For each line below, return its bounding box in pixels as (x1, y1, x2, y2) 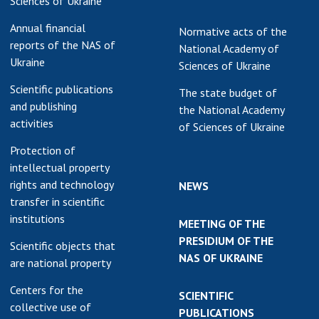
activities (10, 116, 53, 130)
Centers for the (10, 283, 83, 297)
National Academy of (179, 41, 279, 56)
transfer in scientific (10, 194, 105, 209)
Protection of (10, 143, 75, 157)
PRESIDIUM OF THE (179, 234, 273, 248)
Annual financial (10, 21, 85, 35)
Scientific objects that (10, 239, 115, 253)
